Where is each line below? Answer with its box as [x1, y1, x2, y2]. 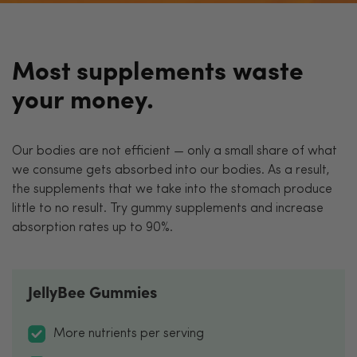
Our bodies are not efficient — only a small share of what [12, 144, 337, 158]
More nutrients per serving [53, 328, 204, 341]
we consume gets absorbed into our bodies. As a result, [12, 163, 330, 177]
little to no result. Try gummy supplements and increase [12, 202, 324, 215]
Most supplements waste [12, 60, 304, 86]
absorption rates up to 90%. [12, 221, 173, 234]
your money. [12, 88, 154, 115]
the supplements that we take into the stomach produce [12, 182, 332, 196]
